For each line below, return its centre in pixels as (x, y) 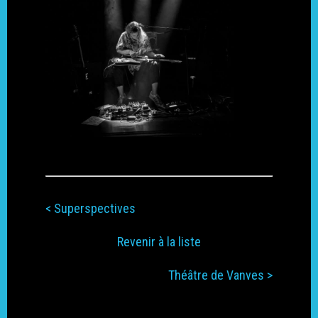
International (219, 21)
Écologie (208, 48)
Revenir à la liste (159, 242)
